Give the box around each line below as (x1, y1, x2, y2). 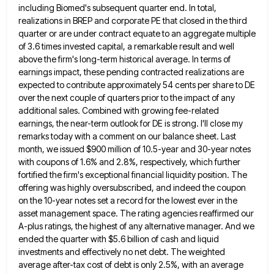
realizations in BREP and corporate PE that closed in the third (18, 15, 247, 26)
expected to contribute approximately (18, 79, 161, 90)
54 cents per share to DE (163, 79, 255, 90)
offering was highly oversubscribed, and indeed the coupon (18, 182, 246, 193)
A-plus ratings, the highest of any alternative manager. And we (18, 220, 254, 231)
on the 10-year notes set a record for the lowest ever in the (18, 194, 237, 206)
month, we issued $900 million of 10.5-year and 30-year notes (18, 143, 251, 154)
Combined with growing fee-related (82, 105, 219, 116)
